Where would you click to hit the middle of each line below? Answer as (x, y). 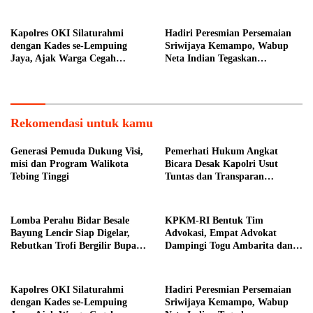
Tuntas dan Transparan (214, 177)
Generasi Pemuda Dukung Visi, (77, 152)
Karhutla (30, 71)
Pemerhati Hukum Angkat (221, 152)
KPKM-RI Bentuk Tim (214, 221)
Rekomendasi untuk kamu (82, 123)
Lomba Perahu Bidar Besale (70, 221)
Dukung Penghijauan (210, 84)
